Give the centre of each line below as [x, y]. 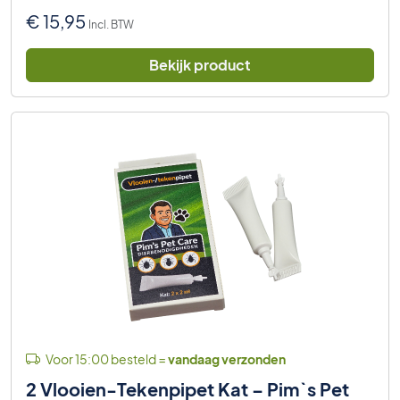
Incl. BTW [111, 24]
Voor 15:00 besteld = [106, 358]
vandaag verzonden [227, 358]
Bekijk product [200, 64]
